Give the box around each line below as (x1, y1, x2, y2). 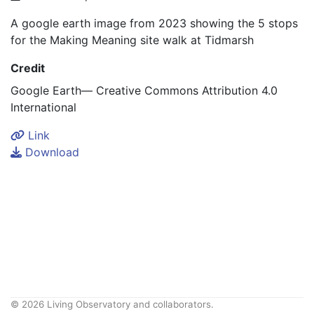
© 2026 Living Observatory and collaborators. (11, 299, 214, 310)
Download (22, 144, 79, 159)
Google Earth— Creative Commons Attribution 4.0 (11, 83, 278, 97)
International (11, 100, 76, 114)
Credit (11, 60, 45, 75)
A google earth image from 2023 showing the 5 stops (11, 15, 298, 30)
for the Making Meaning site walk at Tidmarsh (11, 32, 254, 47)
